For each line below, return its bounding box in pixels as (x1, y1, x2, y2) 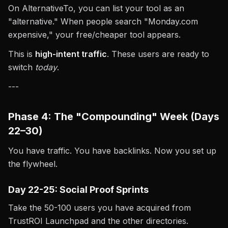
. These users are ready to (107, 49, 209, 59)
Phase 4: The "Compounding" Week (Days (8, 110, 219, 123)
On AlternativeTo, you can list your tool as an (8, 3, 184, 13)
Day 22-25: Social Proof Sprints (8, 184, 149, 195)
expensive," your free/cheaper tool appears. (8, 30, 181, 40)
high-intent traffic (35, 49, 107, 59)
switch (8, 62, 35, 72)
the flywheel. (8, 159, 58, 169)
